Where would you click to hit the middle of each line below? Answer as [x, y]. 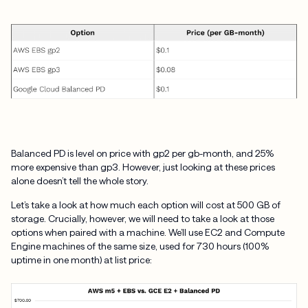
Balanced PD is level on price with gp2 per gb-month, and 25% [142, 153]
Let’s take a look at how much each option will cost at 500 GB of [145, 205]
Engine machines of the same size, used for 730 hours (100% [140, 246]
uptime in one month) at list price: [81, 260]
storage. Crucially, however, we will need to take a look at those [142, 219]
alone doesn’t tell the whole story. [79, 180]
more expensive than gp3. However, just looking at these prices [143, 166]
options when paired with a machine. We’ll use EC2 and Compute [147, 232]
